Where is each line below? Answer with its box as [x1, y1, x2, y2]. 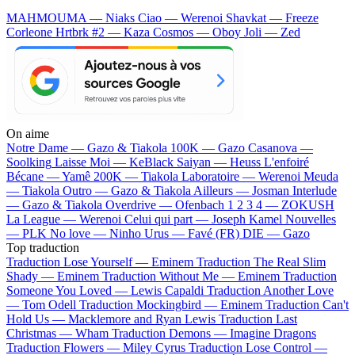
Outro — [63, 183, 111, 197]
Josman [252, 183, 289, 197]
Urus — [144, 226, 188, 240]
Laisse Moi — [55, 155, 129, 169]
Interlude [292, 183, 337, 197]
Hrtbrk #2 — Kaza [55, 25, 153, 39]
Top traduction [6, 240, 79, 254]
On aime [6, 126, 49, 140]
